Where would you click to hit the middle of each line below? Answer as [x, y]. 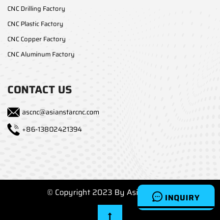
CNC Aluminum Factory [41, 54]
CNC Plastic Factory [35, 24]
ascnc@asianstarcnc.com [61, 112]
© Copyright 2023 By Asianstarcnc [110, 192]
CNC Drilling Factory [36, 8]
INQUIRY [182, 198]
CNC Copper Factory [37, 39]
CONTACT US [40, 89]
